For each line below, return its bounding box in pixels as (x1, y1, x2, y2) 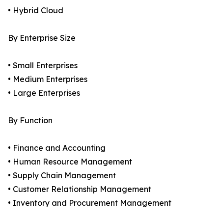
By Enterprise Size (8, 33, 76, 43)
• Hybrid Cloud (8, 5, 63, 16)
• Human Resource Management (8, 157, 132, 167)
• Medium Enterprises (8, 74, 87, 84)
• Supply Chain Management (8, 170, 116, 181)
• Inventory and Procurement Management (8, 198, 171, 208)
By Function (8, 115, 53, 126)
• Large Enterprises (8, 88, 80, 98)
